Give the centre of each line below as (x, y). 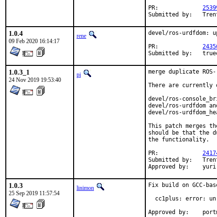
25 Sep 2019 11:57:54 (34, 193)
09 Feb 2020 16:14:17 (34, 41)
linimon (85, 188)
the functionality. (179, 139)
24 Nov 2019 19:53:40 (35, 80)
